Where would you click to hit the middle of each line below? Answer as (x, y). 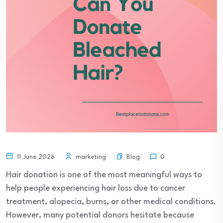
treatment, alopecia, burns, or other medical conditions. (111, 202)
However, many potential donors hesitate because (100, 215)
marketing (90, 157)
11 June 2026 (35, 157)
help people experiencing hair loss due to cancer (96, 188)
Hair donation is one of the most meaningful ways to (104, 175)
